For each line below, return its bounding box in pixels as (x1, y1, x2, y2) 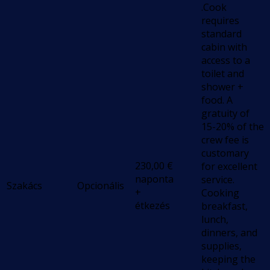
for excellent (201, 160, 257, 174)
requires (201, 14, 239, 28)
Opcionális (77, 179, 124, 193)
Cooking (201, 186, 239, 200)
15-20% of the (201, 120, 264, 134)
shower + (201, 80, 243, 94)
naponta (135, 172, 174, 186)
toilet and (201, 67, 244, 81)
